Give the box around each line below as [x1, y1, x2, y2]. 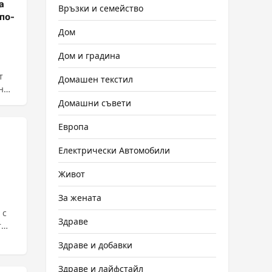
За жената [58, 192, 101, 203]
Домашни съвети [58, 97, 131, 109]
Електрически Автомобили [58, 144, 170, 156]
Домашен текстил [58, 73, 133, 85]
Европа [58, 121, 89, 132]
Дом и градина [58, 50, 120, 61]
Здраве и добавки [58, 239, 132, 251]
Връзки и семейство [58, 2, 143, 14]
